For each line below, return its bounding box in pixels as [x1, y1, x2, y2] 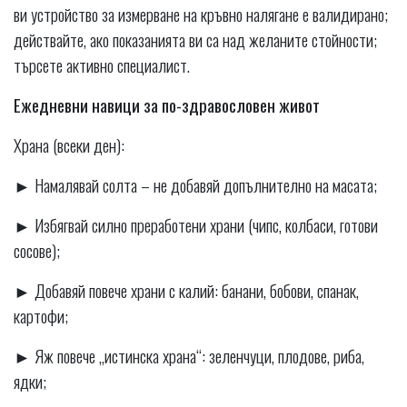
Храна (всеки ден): [14, 132, 124, 158]
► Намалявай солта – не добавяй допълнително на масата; [14, 172, 377, 198]
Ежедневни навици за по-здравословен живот [14, 92, 320, 118]
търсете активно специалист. [14, 52, 190, 78]
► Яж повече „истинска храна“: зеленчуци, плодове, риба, [14, 342, 364, 369]
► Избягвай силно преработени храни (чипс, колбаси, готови [14, 212, 378, 238]
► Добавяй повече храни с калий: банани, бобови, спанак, [14, 277, 359, 303]
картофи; [14, 303, 68, 329]
